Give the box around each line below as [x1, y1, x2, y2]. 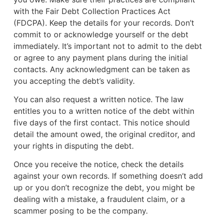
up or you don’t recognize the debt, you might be [13, 183, 195, 193]
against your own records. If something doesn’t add [13, 171, 203, 181]
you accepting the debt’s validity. [13, 76, 135, 86]
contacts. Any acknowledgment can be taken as [13, 64, 190, 74]
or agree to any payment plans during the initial [13, 52, 188, 62]
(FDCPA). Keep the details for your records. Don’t [13, 17, 194, 28]
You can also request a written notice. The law [13, 94, 184, 105]
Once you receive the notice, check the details [13, 159, 184, 170]
